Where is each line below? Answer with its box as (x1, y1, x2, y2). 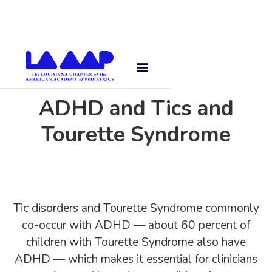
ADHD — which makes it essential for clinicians (15, 251, 257, 267)
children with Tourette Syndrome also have (26, 234, 246, 250)
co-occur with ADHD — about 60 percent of (22, 217, 250, 233)
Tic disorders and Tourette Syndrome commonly (13, 200, 259, 216)
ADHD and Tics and (38, 94, 234, 123)
